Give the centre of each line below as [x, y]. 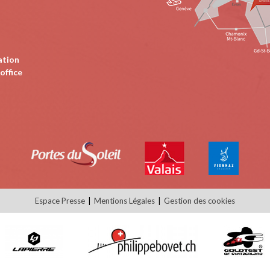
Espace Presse [60, 200]
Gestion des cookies [199, 200]
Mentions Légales [124, 200]
